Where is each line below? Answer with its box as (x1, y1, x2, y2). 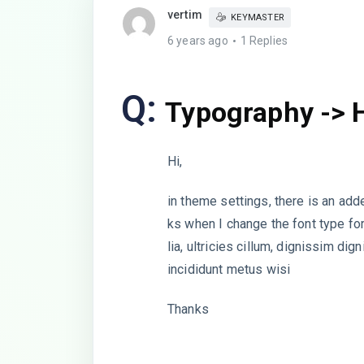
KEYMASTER (231, 12, 284, 23)
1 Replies (240, 34, 288, 47)
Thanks (167, 301, 209, 317)
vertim (167, 8, 202, 21)
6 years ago (167, 34, 228, 47)
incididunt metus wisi (167, 261, 291, 277)
